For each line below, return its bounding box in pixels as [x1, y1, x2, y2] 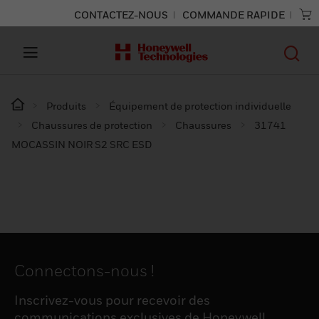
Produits [46, 100, 86, 112]
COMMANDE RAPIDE [182, 9, 285, 21]
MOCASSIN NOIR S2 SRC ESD [11, 138, 152, 150]
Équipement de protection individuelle [109, 100, 291, 112]
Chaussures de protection [31, 119, 152, 131]
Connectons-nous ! [14, 261, 155, 280]
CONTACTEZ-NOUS [74, 9, 168, 21]
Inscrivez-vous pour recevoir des [14, 293, 210, 308]
